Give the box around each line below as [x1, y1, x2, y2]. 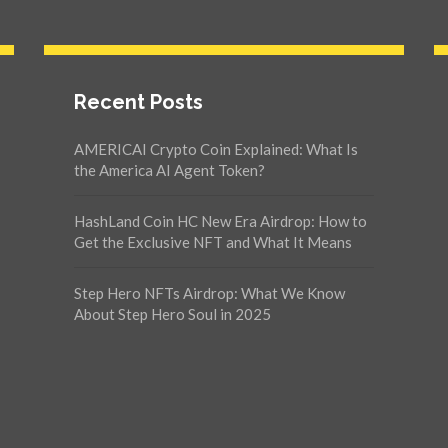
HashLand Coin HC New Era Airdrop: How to [74, 212, 367, 230]
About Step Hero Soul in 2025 [74, 305, 271, 323]
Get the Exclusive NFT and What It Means [74, 233, 352, 251]
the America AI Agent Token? [74, 161, 265, 179]
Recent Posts [74, 90, 203, 114]
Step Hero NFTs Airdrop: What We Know [74, 284, 345, 302]
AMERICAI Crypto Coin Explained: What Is [74, 140, 358, 158]
